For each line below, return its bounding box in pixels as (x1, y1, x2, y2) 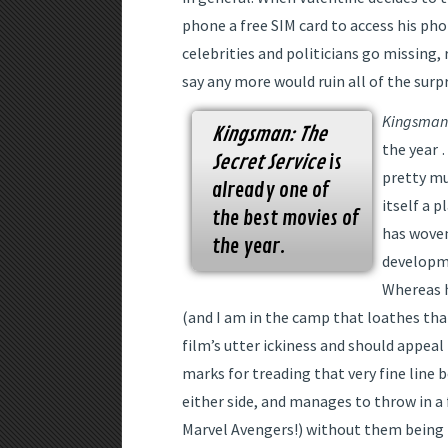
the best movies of (212, 206, 359, 232)
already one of (212, 178, 329, 204)
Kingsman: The (212, 122, 327, 148)
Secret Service (212, 150, 325, 176)
